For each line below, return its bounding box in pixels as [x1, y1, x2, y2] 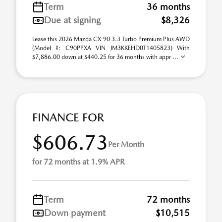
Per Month [108, 139, 144, 149]
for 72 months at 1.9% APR [32, 157, 125, 166]
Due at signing [44, 15, 101, 25]
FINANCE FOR [32, 111, 104, 124]
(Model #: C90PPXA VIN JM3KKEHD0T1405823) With [32, 45, 190, 52]
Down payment [44, 208, 106, 218]
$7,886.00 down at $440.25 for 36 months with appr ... [32, 54, 180, 60]
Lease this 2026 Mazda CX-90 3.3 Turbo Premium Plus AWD [32, 36, 190, 43]
